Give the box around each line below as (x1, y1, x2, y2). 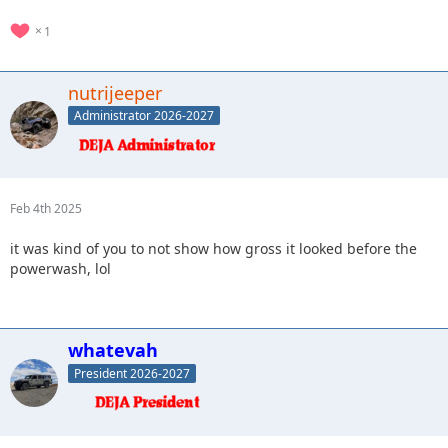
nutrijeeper (68, 80, 162, 105)
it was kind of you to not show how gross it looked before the (10, 239, 417, 259)
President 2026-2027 (74, 365, 190, 383)
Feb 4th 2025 (10, 200, 82, 218)
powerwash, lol (10, 259, 111, 279)
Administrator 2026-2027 (74, 107, 214, 125)
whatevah (68, 338, 158, 363)
